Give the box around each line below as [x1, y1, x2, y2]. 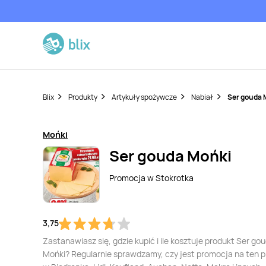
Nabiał [191, 92, 213, 102]
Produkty [68, 92, 97, 102]
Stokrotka [156, 172, 194, 183]
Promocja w [109, 172, 156, 183]
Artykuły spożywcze [112, 92, 177, 102]
